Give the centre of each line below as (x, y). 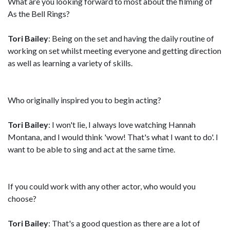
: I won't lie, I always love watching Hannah (122, 124)
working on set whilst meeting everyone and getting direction (114, 51)
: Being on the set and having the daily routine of (131, 38)
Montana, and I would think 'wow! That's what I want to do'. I (113, 137)
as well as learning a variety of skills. (70, 63)
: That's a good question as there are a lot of (124, 223)
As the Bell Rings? (39, 14)
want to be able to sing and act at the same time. (91, 149)
